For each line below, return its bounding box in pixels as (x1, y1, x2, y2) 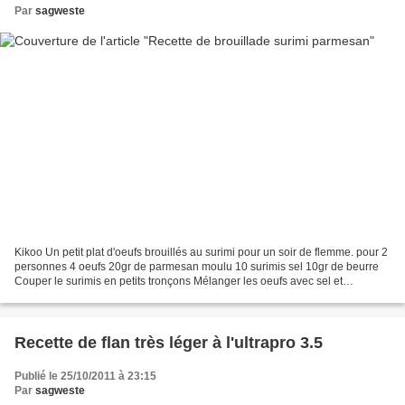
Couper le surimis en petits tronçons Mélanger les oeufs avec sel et (14, 275, 343, 288)
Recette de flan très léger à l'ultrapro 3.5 (14, 334, 323, 353)
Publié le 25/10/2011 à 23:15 (14, 370, 156, 383)
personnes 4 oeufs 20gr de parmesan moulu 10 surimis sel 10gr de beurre (14, 260, 379, 274)
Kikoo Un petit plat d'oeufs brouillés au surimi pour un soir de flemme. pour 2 (14, 246, 388, 259)
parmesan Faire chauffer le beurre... (14, 289, 190, 303)
